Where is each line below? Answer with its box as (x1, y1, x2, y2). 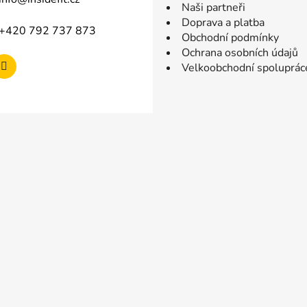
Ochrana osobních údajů (182, 45, 298, 61)
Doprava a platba (182, 15, 265, 31)
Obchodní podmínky (182, 30, 279, 46)
